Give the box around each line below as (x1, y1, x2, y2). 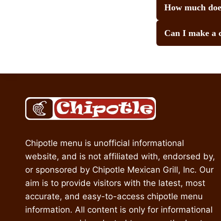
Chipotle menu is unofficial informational (25, 138, 184, 148)
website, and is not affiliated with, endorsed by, (25, 151, 215, 161)
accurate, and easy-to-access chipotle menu (25, 191, 203, 201)
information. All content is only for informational (25, 205, 213, 215)
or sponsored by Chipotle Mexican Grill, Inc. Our (25, 165, 214, 175)
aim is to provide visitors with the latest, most (25, 178, 205, 188)
